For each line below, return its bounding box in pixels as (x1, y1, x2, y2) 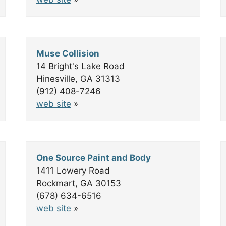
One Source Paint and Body (36, 153, 151, 163)
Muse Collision (36, 48, 99, 59)
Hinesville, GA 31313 (36, 74, 120, 84)
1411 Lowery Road (36, 165, 110, 176)
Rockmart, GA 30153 (36, 178, 121, 188)
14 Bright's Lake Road (36, 61, 125, 71)
